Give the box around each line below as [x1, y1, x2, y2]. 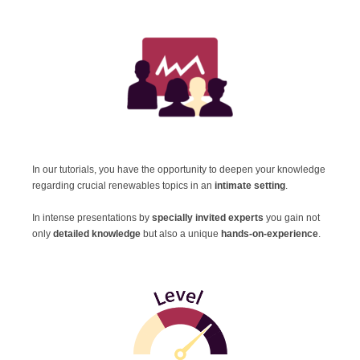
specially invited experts [152, 211, 266, 223]
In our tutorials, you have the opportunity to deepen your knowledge [32, 163, 325, 175]
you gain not [266, 211, 320, 223]
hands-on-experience [221, 227, 318, 239]
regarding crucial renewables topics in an [32, 179, 215, 191]
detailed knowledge [53, 227, 141, 239]
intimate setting [215, 179, 285, 191]
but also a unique [141, 227, 221, 239]
